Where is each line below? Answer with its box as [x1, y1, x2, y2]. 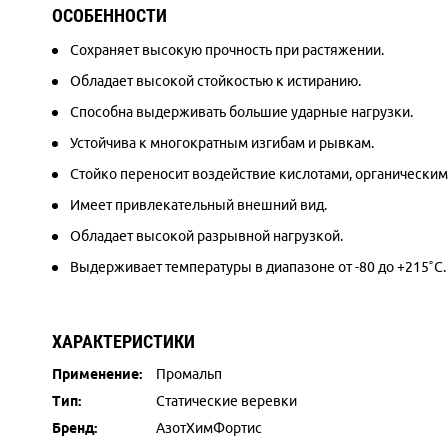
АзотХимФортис [156, 420, 262, 436]
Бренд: [52, 420, 97, 436]
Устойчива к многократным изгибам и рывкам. [70, 135, 374, 151]
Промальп [156, 366, 222, 382]
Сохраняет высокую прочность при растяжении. [70, 42, 384, 58]
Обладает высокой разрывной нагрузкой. [70, 228, 343, 244]
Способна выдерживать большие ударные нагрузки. [70, 104, 413, 120]
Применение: [52, 366, 142, 382]
